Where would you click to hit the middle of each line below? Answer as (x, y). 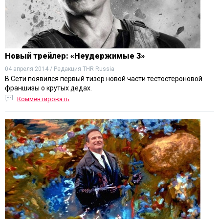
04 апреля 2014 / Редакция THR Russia (60, 69)
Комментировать (43, 99)
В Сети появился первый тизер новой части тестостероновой (104, 79)
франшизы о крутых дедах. (48, 88)
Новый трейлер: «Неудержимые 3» (75, 56)
